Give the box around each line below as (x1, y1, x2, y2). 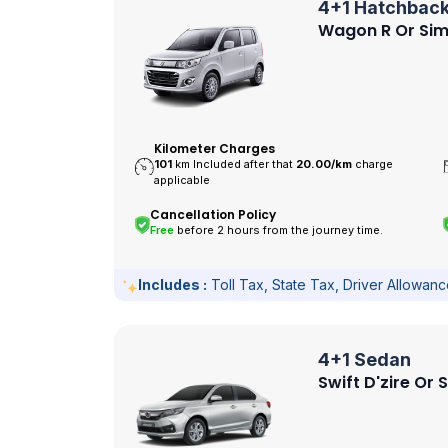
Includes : (138, 275, 207, 293)
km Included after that (175, 157, 297, 172)
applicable (154, 173, 211, 188)
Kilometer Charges (154, 140, 276, 158)
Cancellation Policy (150, 206, 277, 224)
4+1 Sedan (318, 349, 411, 371)
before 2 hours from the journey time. (174, 223, 384, 238)
